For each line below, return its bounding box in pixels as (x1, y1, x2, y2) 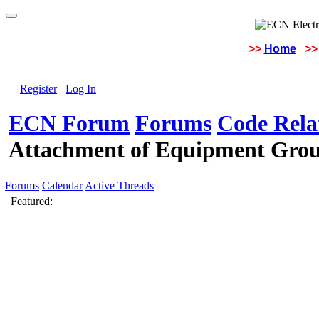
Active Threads (85, 179, 154, 192)
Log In (66, 83, 96, 95)
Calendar (42, 179, 83, 192)
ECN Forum (9, 110, 130, 137)
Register (20, 83, 57, 95)
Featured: (11, 195, 53, 207)
